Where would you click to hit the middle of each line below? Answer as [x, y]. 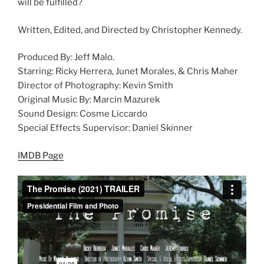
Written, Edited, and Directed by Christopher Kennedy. [130, 30]
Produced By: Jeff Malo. [66, 57]
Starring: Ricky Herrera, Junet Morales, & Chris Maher [128, 72]
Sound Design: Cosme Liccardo [82, 114]
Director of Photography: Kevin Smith [95, 86]
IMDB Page [41, 155]
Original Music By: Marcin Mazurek [89, 100]
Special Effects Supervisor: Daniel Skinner [105, 128]
